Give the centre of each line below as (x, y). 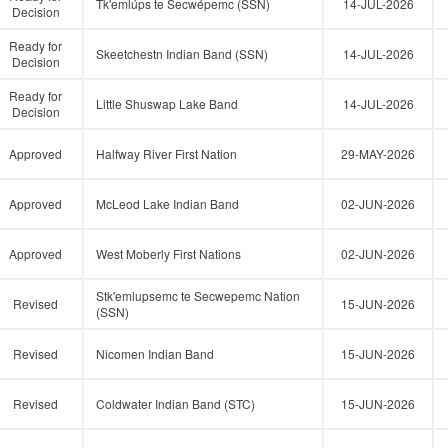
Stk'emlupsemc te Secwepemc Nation (198, 295)
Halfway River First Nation (166, 153)
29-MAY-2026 (378, 153)
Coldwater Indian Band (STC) (175, 403)
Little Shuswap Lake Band (167, 103)
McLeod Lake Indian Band (167, 203)
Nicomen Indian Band (155, 353)
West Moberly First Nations (168, 253)
